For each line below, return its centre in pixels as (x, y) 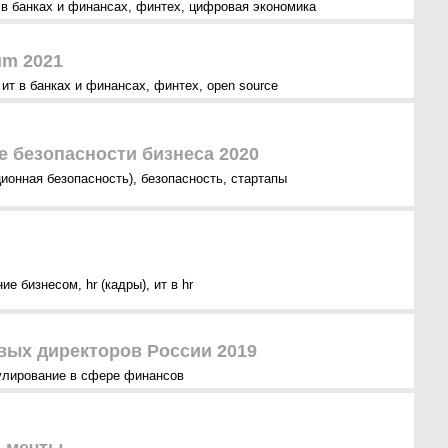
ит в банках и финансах (74, 85)
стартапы (259, 178)
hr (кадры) (116, 284)
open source (242, 85)
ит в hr (173, 284)
